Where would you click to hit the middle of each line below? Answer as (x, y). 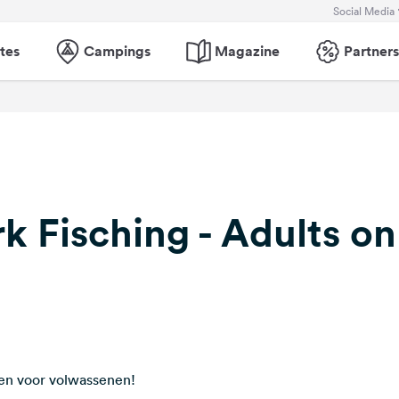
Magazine (247, 51)
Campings (117, 51)
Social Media (364, 11)
